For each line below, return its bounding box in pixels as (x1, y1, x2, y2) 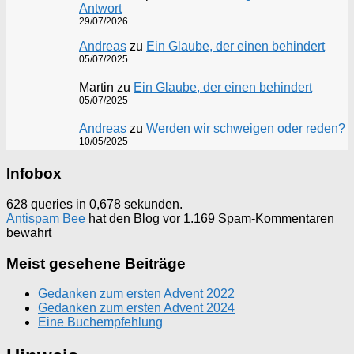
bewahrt (6, 225, 51, 239)
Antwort (79, 2, 122, 16)
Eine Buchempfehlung (38, 315, 163, 330)
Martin (79, 81, 114, 95)
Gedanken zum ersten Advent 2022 (38, 287, 235, 301)
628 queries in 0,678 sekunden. (6, 197, 183, 211)
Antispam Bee (6, 211, 85, 225)
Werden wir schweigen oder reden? (146, 122, 345, 136)
